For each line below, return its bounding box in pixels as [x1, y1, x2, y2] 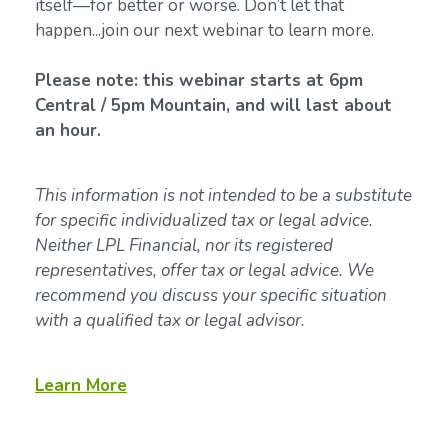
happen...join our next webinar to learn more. [35, 19, 378, 42]
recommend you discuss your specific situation [35, 284, 387, 307]
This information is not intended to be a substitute [35, 184, 412, 207]
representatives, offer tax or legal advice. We [35, 259, 374, 282]
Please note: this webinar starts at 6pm [35, 69, 363, 92]
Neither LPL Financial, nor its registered [35, 234, 333, 257]
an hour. [35, 119, 101, 142]
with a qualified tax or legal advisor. [35, 309, 305, 332]
